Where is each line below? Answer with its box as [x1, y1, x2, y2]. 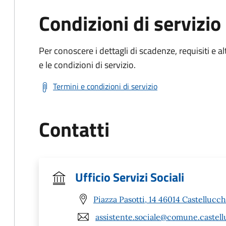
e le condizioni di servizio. [39, 58, 136, 72]
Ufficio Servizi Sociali [75, 168, 184, 186]
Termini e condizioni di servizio [53, 80, 157, 92]
